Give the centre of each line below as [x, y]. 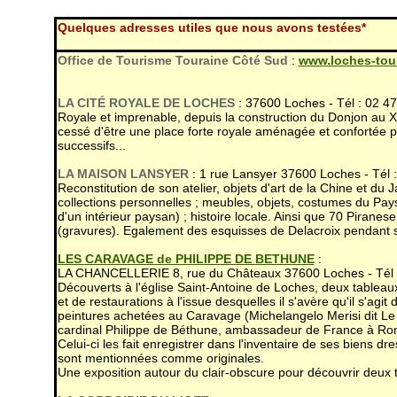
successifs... [91, 145]
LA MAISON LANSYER [123, 174]
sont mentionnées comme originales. [160, 358]
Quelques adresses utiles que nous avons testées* [211, 27]
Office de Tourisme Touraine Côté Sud [174, 60]
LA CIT [77, 103]
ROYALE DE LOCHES [171, 103]
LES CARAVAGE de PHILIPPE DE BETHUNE [186, 259]
